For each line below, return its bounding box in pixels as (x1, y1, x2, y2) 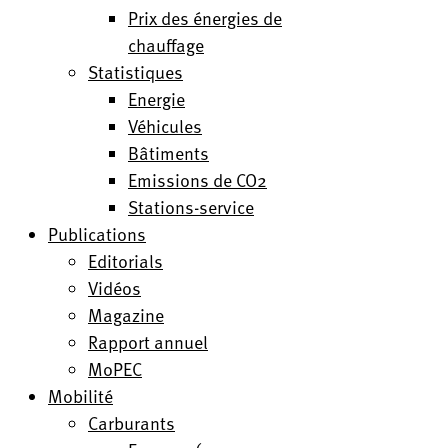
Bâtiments (128, 139, 209, 166)
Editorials (88, 247, 163, 274)
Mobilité (48, 382, 113, 409)
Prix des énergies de (128, 4, 282, 31)
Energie (128, 85, 185, 112)
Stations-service (128, 193, 254, 220)
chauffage (128, 31, 204, 58)
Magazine (88, 301, 164, 328)
